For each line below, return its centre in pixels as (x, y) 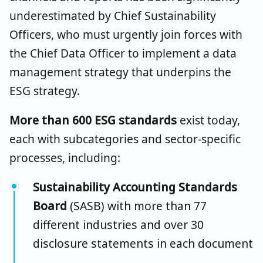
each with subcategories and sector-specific (125, 139)
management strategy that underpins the (120, 72)
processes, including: (65, 157)
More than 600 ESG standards (93, 120)
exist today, (208, 120)
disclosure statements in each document (143, 243)
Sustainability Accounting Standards (135, 187)
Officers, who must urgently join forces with (126, 34)
